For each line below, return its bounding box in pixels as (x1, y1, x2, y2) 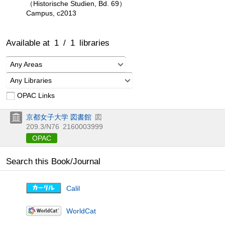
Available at (6, 38, 54, 48)
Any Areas (10, 60, 42, 68)
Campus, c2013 (26, 9, 76, 17)
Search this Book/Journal (6, 156, 100, 166)
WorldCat (66, 206, 96, 215)
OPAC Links (17, 91, 55, 99)
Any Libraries (10, 76, 52, 84)
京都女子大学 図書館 (26, 113, 91, 121)
